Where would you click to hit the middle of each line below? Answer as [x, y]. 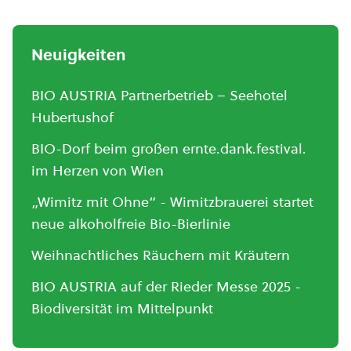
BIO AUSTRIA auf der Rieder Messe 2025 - [166, 286]
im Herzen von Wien [98, 170]
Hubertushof [72, 117]
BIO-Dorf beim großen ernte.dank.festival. [169, 148]
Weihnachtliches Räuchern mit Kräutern [161, 255]
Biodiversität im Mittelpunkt [122, 308]
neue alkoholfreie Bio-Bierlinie [131, 224]
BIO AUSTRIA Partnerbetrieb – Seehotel [159, 95]
